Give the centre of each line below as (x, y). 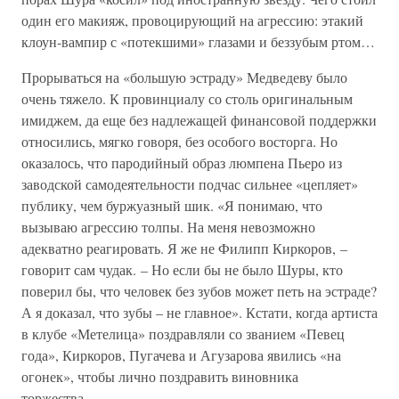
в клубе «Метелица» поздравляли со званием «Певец (183, 334)
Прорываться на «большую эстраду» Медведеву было (184, 77)
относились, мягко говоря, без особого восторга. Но (179, 141)
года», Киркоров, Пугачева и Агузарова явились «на (181, 355)
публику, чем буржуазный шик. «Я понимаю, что (172, 205)
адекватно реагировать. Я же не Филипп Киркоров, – (184, 248)
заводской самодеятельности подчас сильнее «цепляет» (190, 184)
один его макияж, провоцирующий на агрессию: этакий (192, 20)
